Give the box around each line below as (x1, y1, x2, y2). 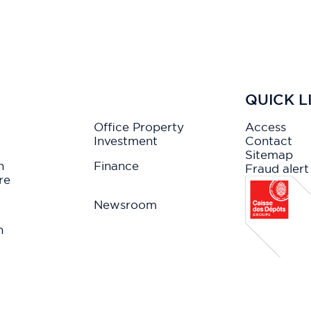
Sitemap (244, 146, 293, 162)
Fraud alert (244, 160, 309, 176)
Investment (94, 133, 158, 148)
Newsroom (94, 196, 158, 212)
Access (244, 119, 286, 134)
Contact (244, 133, 292, 148)
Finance (94, 158, 140, 173)
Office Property (94, 119, 185, 134)
